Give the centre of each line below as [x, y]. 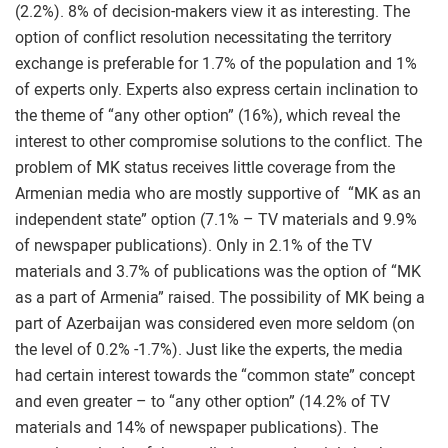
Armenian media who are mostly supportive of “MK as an [218, 193]
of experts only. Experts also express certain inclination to [216, 89]
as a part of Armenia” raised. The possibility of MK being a [220, 297]
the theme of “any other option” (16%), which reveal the [207, 115]
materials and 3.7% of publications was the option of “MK [218, 271]
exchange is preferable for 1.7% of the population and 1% [216, 63]
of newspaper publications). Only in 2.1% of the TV [193, 245]
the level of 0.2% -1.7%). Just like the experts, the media [209, 349]
